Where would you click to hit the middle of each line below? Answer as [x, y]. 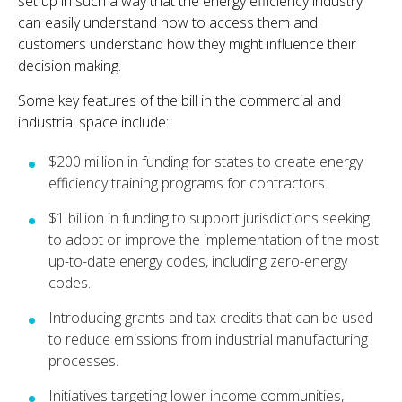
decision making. [73, 65]
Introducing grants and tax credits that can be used [211, 317]
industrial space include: [93, 122]
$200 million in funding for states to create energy [205, 161]
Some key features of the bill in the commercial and [179, 100]
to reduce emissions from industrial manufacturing [208, 339]
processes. [83, 360]
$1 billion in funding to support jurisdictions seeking [209, 218]
